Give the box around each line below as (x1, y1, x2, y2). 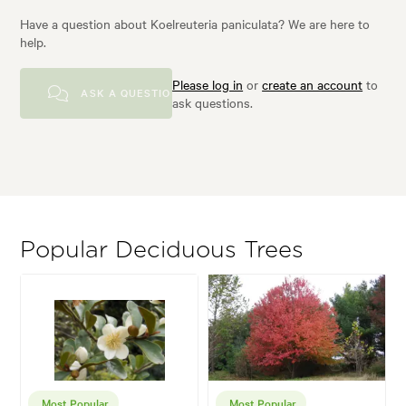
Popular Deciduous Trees (20, 238, 304, 262)
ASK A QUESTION (77, 84, 179, 100)
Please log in (172, 74, 244, 93)
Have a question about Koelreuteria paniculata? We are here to (20, 14, 371, 33)
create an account (262, 74, 363, 93)
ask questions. (172, 92, 254, 111)
